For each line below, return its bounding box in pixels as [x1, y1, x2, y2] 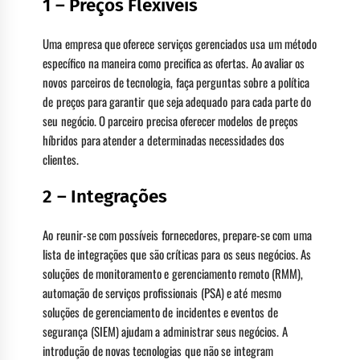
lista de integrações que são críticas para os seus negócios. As [43, 244, 312, 263]
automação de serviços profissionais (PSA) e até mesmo [43, 283, 281, 301]
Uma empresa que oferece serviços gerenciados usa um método [43, 34, 317, 52]
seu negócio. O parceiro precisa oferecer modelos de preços [43, 111, 298, 129]
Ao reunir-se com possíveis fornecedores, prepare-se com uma [43, 225, 312, 243]
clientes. [43, 149, 80, 168]
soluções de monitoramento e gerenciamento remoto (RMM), [43, 264, 304, 282]
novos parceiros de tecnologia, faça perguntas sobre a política [43, 72, 309, 91]
